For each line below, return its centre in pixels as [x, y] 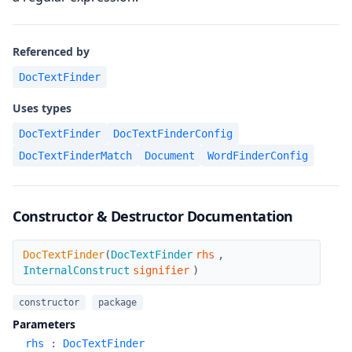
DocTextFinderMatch [75, 156]
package [117, 302]
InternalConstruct [76, 270]
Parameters [44, 324]
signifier [161, 270]
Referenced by [51, 51]
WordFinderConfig [258, 156]
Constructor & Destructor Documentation [153, 216]
